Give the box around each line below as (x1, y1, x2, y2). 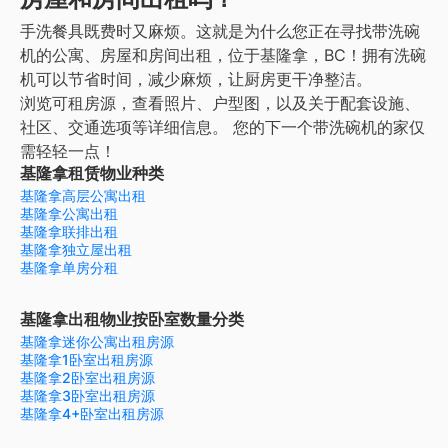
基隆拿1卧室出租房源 (20, 351, 153, 369)
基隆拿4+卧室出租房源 (20, 405, 164, 423)
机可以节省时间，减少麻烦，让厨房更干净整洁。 (20, 69, 372, 90)
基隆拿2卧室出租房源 (20, 369, 155, 387)
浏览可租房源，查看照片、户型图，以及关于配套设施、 (20, 93, 420, 114)
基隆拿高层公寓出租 (20, 187, 146, 205)
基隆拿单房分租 (20, 259, 118, 277)
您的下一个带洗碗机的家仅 (233, 117, 425, 138)
